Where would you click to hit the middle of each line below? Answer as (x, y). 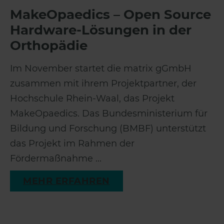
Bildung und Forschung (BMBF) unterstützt (108, 128)
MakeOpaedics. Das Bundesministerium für (109, 113)
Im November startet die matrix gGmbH (101, 68)
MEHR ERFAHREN (66, 181)
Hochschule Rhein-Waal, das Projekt (92, 98)
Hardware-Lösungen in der (101, 30)
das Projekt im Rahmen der (72, 143)
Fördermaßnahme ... (56, 158)
